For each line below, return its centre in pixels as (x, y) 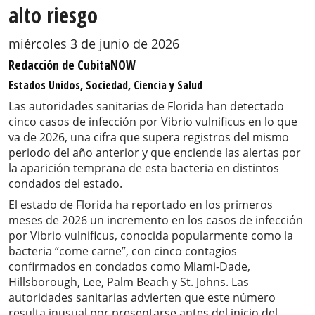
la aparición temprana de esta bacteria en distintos (144, 168)
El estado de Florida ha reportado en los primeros (141, 205)
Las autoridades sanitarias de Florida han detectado (146, 107)
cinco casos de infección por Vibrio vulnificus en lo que (153, 122)
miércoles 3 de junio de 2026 (94, 44)
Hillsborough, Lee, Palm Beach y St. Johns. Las (129, 282)
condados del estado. (65, 184)
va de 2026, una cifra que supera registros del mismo (149, 137)
